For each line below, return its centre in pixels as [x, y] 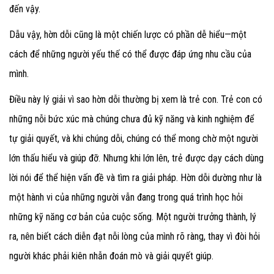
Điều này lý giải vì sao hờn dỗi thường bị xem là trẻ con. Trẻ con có [136, 100]
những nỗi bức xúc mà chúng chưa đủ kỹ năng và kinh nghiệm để [132, 119]
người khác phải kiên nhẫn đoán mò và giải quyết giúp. [111, 256]
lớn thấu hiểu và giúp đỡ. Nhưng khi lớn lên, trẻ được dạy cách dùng [136, 158]
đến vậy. [25, 9]
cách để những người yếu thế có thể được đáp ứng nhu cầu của [130, 54]
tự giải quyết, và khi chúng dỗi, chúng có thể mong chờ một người [134, 139]
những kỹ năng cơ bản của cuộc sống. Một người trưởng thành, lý [133, 217]
